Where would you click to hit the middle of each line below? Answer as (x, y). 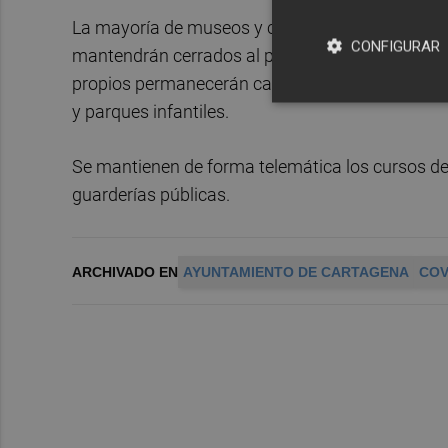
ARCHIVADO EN (125, 272)
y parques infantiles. (150, 111)
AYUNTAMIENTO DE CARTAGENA (296, 272)
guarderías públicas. (151, 195)
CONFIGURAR (395, 46)
